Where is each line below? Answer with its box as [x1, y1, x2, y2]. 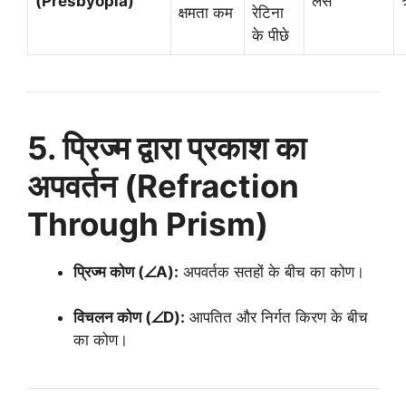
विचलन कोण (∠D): [73, 308, 185, 326]
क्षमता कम [179, 3, 233, 22]
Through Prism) [27, 204, 268, 243]
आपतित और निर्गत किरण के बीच [185, 308, 368, 326]
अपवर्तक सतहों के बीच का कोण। [179, 262, 364, 281]
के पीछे [252, 25, 289, 44]
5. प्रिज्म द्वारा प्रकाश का [27, 128, 306, 167]
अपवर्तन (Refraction [27, 166, 299, 205]
